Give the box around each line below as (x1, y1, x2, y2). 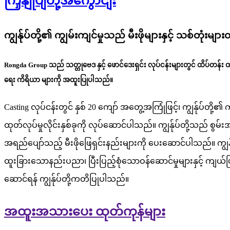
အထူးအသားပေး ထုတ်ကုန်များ (4, 205, 165, 219)
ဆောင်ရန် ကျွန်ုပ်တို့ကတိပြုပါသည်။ (4, 175, 129, 184)
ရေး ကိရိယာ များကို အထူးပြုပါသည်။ (4, 75, 113, 84)
